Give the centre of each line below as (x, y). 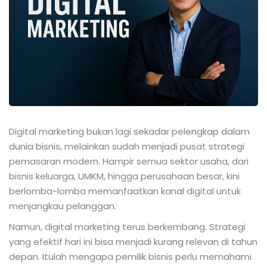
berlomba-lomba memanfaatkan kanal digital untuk (125, 191)
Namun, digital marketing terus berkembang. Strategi (127, 226)
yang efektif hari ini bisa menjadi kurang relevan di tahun (133, 241)
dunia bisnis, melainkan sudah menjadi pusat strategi (127, 146)
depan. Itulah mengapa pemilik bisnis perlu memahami (130, 256)
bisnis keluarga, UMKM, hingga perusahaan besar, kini (124, 176)
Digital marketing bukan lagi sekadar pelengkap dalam (129, 131)
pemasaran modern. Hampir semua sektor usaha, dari (129, 161)
